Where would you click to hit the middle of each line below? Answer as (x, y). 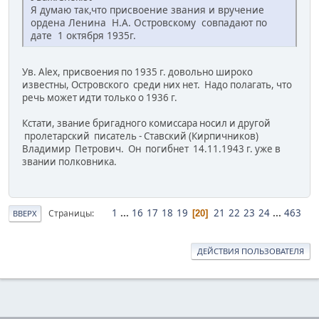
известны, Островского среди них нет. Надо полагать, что (157, 84)
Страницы (70, 213)
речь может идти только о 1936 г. (100, 97)
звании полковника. (69, 161)
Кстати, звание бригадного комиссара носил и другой (146, 123)
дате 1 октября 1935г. (83, 35)
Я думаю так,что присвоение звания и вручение (147, 9)
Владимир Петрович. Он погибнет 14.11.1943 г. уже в (151, 148)
